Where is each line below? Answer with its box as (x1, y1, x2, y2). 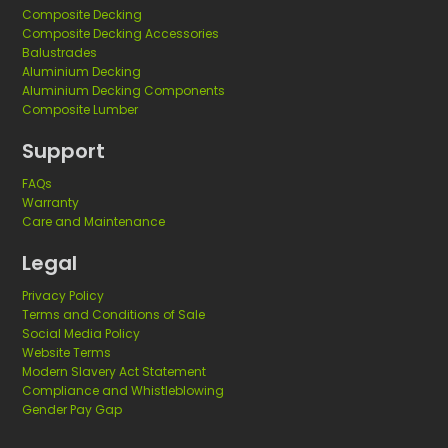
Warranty (22, 194, 79, 212)
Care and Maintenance (22, 213, 165, 231)
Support (22, 137, 105, 166)
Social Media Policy (22, 325, 140, 343)
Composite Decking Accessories (22, 25, 219, 43)
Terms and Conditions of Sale (22, 306, 205, 324)
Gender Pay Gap (22, 401, 122, 419)
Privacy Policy (22, 287, 104, 305)
